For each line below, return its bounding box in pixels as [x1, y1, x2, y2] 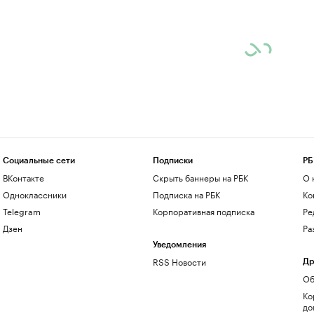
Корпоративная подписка [152, 204, 254, 217]
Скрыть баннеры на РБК [152, 170, 248, 184]
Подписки [152, 156, 193, 165]
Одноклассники [2, 187, 67, 200]
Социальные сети [2, 156, 75, 165]
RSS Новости [152, 254, 206, 268]
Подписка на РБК [152, 187, 220, 200]
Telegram [2, 204, 41, 217]
